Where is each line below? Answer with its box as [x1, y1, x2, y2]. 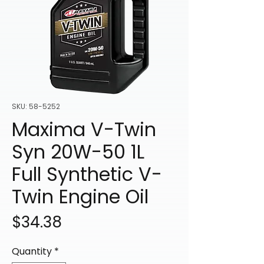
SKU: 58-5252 [12, 101, 60, 112]
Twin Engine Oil [12, 183, 148, 210]
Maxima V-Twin [12, 116, 156, 143]
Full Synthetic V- [12, 161, 162, 188]
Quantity [12, 245, 52, 259]
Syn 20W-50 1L [12, 138, 144, 166]
